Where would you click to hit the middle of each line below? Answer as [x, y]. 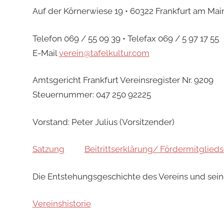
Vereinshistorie [61, 204]
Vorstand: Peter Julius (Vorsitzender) [103, 122]
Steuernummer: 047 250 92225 [91, 95]
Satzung [48, 149]
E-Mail [45, 53]
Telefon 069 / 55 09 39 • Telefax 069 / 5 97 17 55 [125, 38]
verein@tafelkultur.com [104, 53]
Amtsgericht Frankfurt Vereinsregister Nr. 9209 [123, 80]
